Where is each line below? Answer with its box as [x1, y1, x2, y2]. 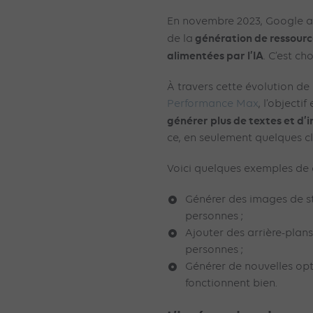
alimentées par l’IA [167, 48, 263, 62]
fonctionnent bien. [185, 277, 280, 289]
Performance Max [167, 98, 259, 110]
